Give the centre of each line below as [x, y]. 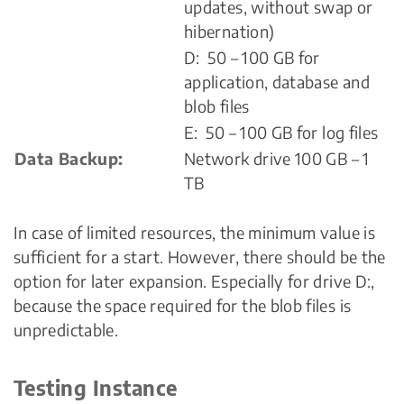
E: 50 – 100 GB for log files [281, 133]
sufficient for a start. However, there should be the [200, 257]
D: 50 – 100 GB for [252, 58]
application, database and [277, 82]
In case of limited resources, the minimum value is [194, 233]
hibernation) [230, 32]
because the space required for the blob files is [183, 306]
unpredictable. [66, 330]
